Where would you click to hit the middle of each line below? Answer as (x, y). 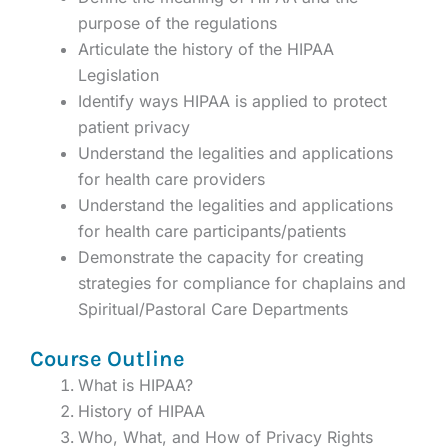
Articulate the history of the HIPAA (206, 49)
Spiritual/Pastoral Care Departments (213, 309)
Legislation (118, 75)
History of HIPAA (141, 411)
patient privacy (134, 127)
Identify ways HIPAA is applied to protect (232, 101)
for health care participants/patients (212, 231)
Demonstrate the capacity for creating (221, 257)
